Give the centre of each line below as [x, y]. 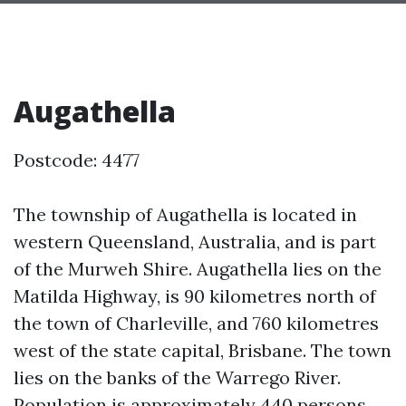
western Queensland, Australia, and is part [195, 241]
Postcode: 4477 [77, 159]
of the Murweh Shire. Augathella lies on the [198, 268]
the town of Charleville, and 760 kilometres [196, 323]
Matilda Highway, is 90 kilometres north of [195, 295]
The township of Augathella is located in [185, 214]
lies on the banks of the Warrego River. [177, 377]
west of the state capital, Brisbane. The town [203, 350]
